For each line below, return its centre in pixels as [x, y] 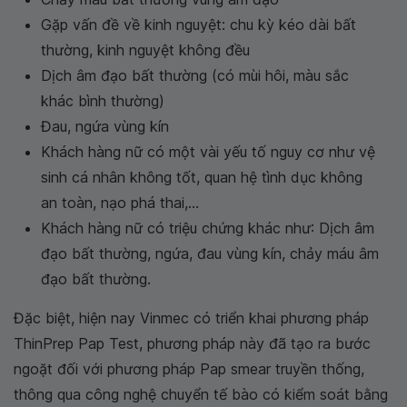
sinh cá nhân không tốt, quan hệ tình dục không [202, 178]
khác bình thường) [103, 101]
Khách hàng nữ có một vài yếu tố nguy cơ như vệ [208, 152]
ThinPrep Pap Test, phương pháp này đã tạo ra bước [192, 344]
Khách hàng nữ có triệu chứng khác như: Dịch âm [208, 228]
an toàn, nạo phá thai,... [120, 203]
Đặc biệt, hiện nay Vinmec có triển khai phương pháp [191, 318]
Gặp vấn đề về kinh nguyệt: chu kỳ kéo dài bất [199, 25]
